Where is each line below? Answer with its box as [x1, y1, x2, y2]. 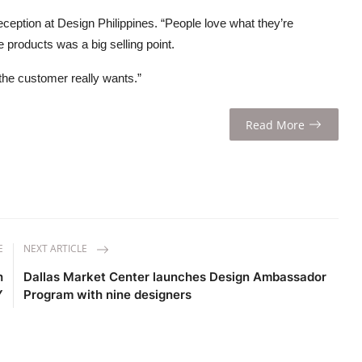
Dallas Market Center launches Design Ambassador [23, 269, 327, 285]
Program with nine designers [23, 287, 192, 303]
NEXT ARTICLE [23, 242, 90, 256]
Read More [246, 116, 305, 133]
